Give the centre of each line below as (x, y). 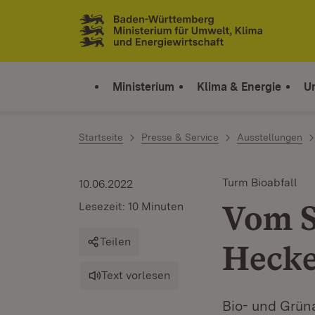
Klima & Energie (239, 86)
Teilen (115, 242)
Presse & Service (180, 137)
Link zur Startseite (130, 37)
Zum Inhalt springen (93, 22)
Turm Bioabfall (260, 182)
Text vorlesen (136, 275)
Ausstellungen (270, 137)
